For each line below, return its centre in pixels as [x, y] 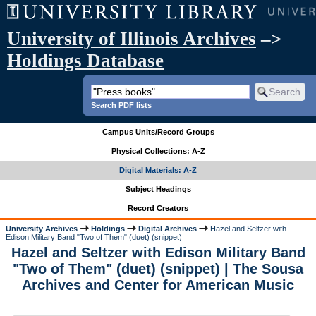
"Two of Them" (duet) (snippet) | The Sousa [158, 269]
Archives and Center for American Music [158, 285]
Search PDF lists [122, 105]
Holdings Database [85, 61]
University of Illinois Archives [132, 39]
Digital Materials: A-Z [158, 170]
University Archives [42, 228]
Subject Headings [158, 189]
